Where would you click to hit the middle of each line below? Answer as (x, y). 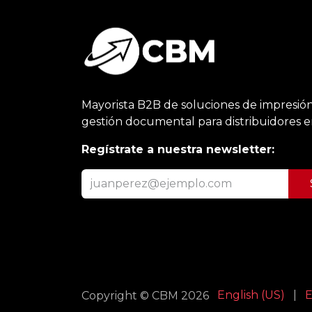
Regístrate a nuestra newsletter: (178, 150)
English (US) (251, 295)
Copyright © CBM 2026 (145, 295)
